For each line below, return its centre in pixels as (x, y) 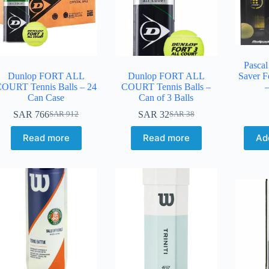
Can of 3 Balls (166, 97)
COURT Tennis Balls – (166, 86)
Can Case (46, 97)
